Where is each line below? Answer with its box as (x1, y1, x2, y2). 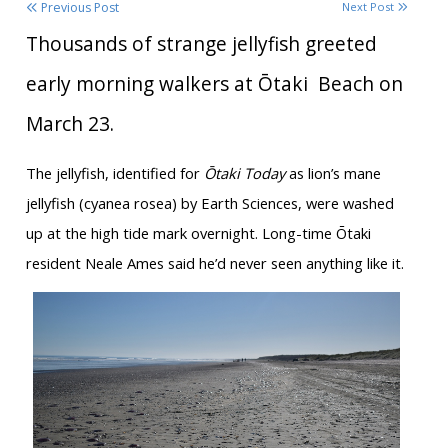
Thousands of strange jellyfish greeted (25, 31, 377, 58)
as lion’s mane (284, 163, 381, 184)
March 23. (25, 111, 114, 138)
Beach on (317, 71, 403, 98)
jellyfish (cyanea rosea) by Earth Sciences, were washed (25, 193, 394, 214)
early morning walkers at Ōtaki (25, 71, 308, 98)
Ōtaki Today (203, 163, 285, 184)
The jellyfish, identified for (25, 163, 204, 184)
